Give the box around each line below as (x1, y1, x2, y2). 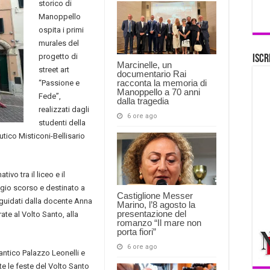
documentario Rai (117, 68, 186, 79)
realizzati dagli (39, 104, 89, 114)
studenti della (39, 118, 86, 127)
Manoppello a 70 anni (117, 86, 200, 97)
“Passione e (39, 78, 80, 87)
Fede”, (39, 91, 61, 101)
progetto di (39, 51, 78, 61)
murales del (39, 38, 79, 48)
